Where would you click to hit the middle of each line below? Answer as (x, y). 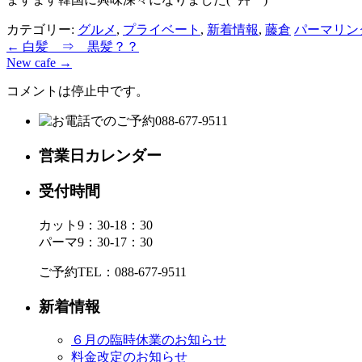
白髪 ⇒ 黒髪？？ (79, 46)
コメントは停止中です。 (78, 90)
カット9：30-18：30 (96, 225)
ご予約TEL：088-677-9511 (113, 272)
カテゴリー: (42, 29)
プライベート (162, 29)
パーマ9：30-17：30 (96, 242)
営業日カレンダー (100, 155)
